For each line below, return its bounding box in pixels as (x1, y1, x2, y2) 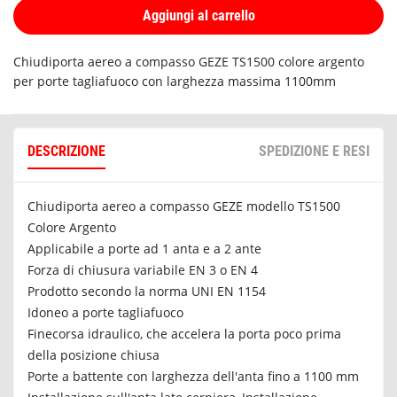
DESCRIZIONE (27, 142, 105, 160)
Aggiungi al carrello (151, 6, 255, 24)
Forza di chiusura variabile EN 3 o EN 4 (27, 261, 258, 278)
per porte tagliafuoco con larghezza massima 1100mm (13, 72, 336, 90)
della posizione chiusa (27, 346, 160, 363)
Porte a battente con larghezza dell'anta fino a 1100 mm (27, 367, 359, 385)
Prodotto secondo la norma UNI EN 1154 (27, 282, 266, 300)
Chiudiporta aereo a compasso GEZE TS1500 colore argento (13, 52, 364, 70)
